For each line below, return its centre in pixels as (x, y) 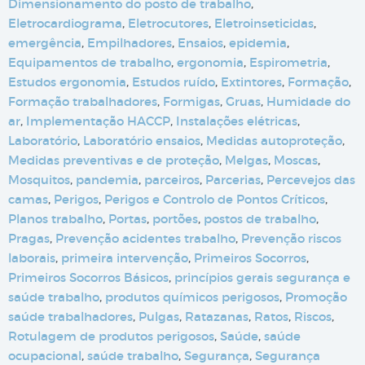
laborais (32, 258)
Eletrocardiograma (65, 24)
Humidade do (308, 102)
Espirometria (288, 63)
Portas (128, 219)
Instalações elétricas (237, 121)
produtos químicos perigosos (192, 297)
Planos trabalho (55, 219)
